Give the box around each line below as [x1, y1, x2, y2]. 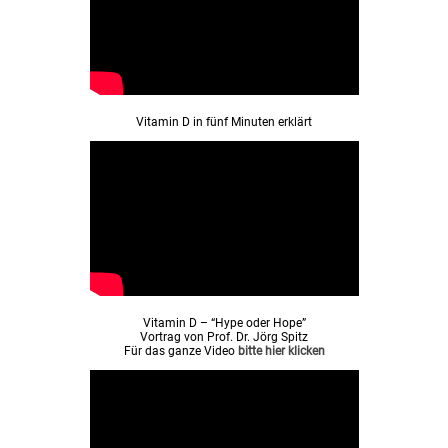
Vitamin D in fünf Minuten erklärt [136, 115, 312, 130]
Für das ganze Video [123, 344, 238, 359]
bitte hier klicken [237, 344, 325, 359]
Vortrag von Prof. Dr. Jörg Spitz [140, 330, 308, 345]
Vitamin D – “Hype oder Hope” [142, 316, 306, 331]
